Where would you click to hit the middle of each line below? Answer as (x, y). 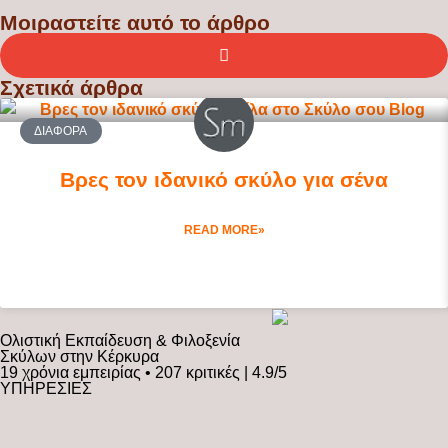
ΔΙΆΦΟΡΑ (61, 130)
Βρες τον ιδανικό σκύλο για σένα (224, 179)
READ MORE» (224, 229)
